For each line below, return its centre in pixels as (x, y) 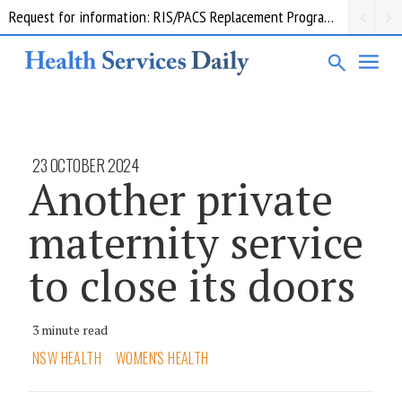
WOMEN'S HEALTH (162, 358)
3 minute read (70, 329)
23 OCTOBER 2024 (86, 165)
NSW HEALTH (67, 358)
